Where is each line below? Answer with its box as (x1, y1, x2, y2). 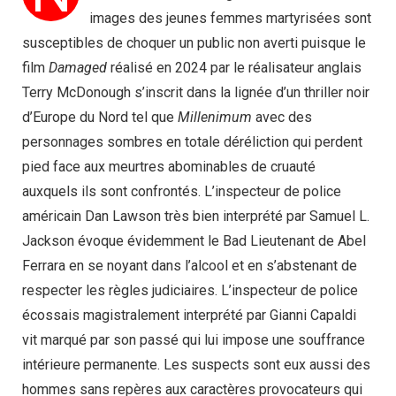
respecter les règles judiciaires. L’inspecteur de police (22, 281, 358, 299)
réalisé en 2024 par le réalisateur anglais (107, 58, 362, 76)
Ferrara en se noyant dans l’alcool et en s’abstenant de (22, 256, 357, 274)
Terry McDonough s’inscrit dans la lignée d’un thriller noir (22, 83, 369, 101)
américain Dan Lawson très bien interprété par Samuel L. (22, 207, 369, 225)
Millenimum (178, 108, 252, 126)
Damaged (49, 58, 107, 76)
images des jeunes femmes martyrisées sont (89, 9, 371, 27)
